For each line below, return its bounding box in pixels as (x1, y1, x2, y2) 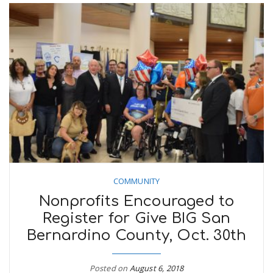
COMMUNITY (113, 175, 160, 186)
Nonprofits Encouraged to (38, 193, 235, 210)
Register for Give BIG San (43, 210, 230, 227)
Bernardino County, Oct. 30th (26, 227, 247, 244)
